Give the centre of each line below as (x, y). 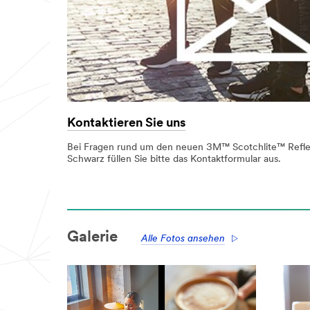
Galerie (92, 237)
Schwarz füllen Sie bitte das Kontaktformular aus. (174, 160)
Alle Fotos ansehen (183, 239)
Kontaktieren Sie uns (126, 123)
